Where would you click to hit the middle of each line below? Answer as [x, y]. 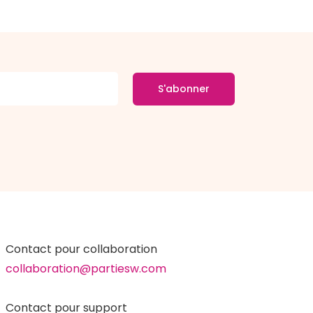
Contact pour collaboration [81, 249]
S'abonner [183, 88]
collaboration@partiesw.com [86, 269]
